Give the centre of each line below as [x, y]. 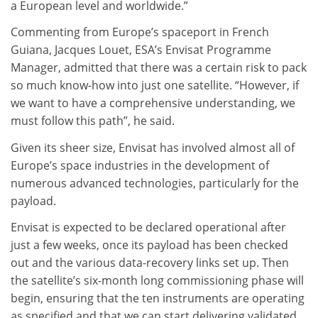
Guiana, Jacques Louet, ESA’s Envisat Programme [141, 50]
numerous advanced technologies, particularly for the [155, 183]
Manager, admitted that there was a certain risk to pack [159, 67]
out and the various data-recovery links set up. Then [150, 263]
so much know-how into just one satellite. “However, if [155, 85]
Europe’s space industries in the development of [140, 165]
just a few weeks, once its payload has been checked [149, 245]
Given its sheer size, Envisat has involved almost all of [153, 147]
